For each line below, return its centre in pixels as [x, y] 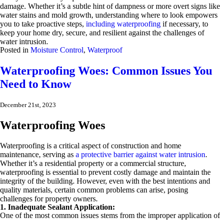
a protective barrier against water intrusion [139, 155]
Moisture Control [57, 50]
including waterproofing [123, 24]
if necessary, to [184, 24]
